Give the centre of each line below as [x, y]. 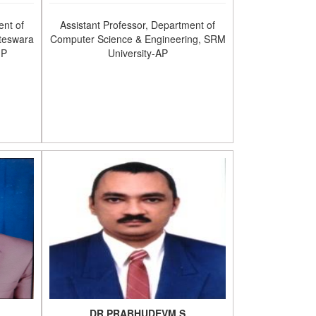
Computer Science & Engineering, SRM [138, 39]
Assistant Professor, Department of [138, 25]
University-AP [138, 53]
